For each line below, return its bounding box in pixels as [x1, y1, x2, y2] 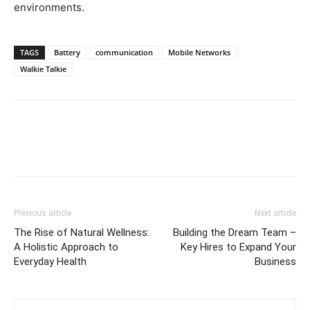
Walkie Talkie [20, 63, 66, 74]
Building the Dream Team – [173, 226, 296, 239]
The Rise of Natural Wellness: [14, 226, 149, 239]
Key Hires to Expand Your [181, 240, 296, 253]
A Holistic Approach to [14, 240, 118, 253]
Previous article [14, 208, 71, 218]
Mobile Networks [168, 46, 230, 57]
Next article [255, 208, 296, 218]
